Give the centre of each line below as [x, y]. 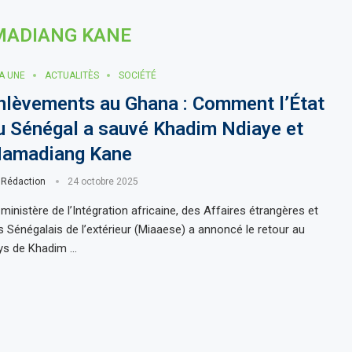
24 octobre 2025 [103, 181]
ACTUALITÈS [71, 75]
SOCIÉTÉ [137, 75]
